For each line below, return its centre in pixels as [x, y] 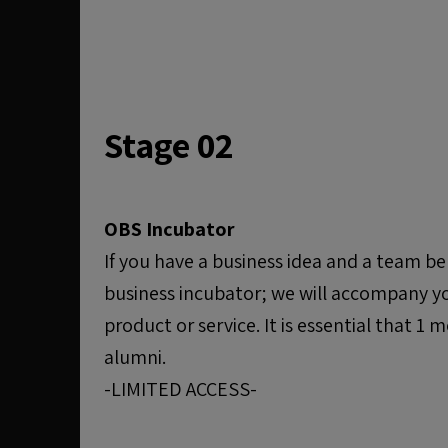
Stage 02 [169, 144]
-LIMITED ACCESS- [180, 389]
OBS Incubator [169, 229]
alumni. [135, 357]
